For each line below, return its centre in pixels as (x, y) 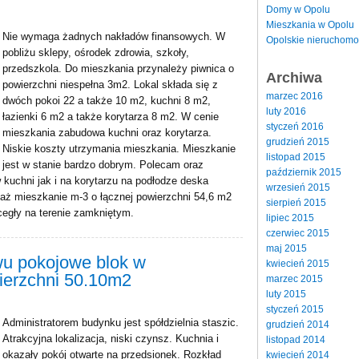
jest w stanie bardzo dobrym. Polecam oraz (103, 165)
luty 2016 (286, 111)
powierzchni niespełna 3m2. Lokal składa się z (110, 85)
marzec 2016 (294, 96)
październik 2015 (304, 172)
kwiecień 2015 (298, 263)
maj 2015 (286, 248)
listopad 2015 (296, 157)
